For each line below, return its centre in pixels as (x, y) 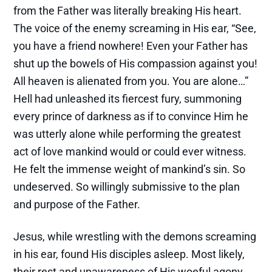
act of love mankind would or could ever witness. (130, 152)
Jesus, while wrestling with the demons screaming (135, 237)
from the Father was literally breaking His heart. (128, 11)
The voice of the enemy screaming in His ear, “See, (135, 29)
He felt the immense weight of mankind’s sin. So (130, 169)
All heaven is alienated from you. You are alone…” (131, 81)
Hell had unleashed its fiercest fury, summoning (128, 99)
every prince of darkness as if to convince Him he (131, 117)
